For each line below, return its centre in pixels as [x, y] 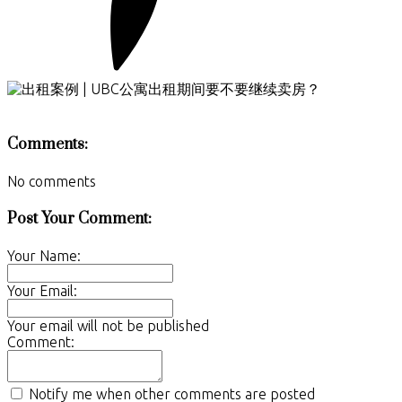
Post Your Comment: [79, 218]
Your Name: [44, 255]
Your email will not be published [108, 325]
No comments [52, 182]
